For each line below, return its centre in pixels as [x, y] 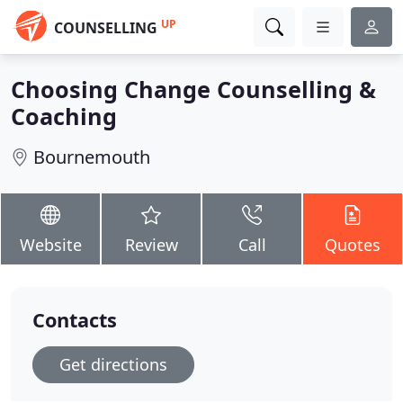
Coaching [64, 116]
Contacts [75, 320]
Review [151, 245]
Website [50, 245]
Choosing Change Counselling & [193, 89]
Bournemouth [92, 157]
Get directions [113, 364]
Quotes [353, 245]
